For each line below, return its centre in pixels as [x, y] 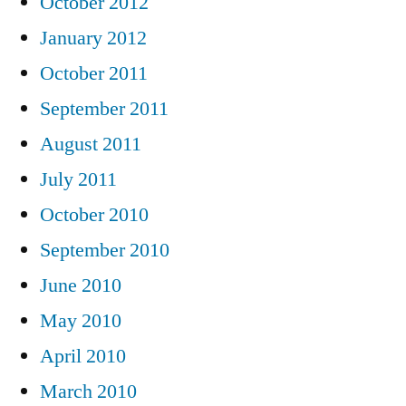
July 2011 [78, 179]
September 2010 [105, 250]
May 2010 [81, 320]
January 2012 [93, 38]
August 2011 [91, 144]
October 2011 [94, 73]
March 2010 [88, 391]
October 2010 [94, 214]
